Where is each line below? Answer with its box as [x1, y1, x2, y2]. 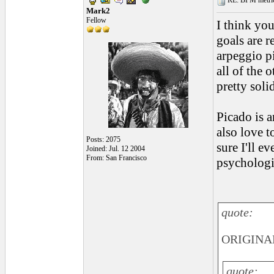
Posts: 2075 [86, 135, 120, 144]
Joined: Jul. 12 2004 [86, 144, 145, 153]
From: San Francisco [86, 154, 147, 162]
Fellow [86, 16, 106, 24]
